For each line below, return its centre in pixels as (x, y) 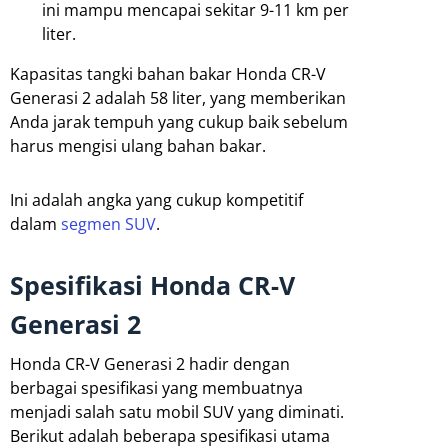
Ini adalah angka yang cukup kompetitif (156, 200)
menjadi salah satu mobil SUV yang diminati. (177, 412)
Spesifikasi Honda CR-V (152, 285)
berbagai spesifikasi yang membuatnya (156, 388)
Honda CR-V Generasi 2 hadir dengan (150, 364)
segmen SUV (108, 224)
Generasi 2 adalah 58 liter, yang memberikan (178, 98)
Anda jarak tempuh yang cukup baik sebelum (179, 122)
